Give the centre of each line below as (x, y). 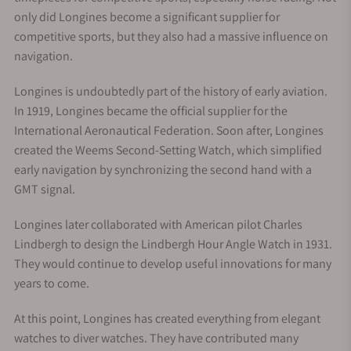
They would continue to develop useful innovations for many (173, 263)
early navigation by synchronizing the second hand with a (163, 169)
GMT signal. (45, 189)
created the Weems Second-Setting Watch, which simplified (168, 150)
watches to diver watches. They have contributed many (156, 338)
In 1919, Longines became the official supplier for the (151, 110)
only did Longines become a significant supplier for (147, 16)
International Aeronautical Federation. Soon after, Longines (169, 130)
